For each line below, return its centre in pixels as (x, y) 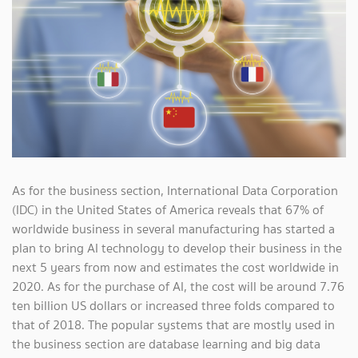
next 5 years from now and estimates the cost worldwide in (175, 268)
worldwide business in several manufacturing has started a (173, 229)
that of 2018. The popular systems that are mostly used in (173, 325)
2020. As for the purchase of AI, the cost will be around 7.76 (178, 287)
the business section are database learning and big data (166, 344)
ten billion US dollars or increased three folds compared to (173, 306)
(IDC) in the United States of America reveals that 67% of (168, 210)
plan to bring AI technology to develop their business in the (177, 249)
